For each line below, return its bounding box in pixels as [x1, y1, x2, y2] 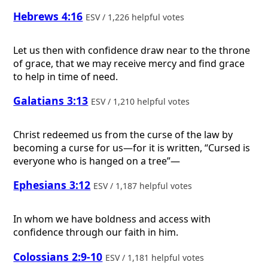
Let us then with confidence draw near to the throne [13, 43, 251, 57]
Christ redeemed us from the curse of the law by [13, 127, 233, 141]
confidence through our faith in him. [13, 226, 179, 239]
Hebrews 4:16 [13, 9, 83, 24]
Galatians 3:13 [13, 93, 89, 108]
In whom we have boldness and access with [13, 212, 211, 226]
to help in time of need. [13, 69, 118, 83]
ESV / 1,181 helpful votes [105, 251, 207, 263]
